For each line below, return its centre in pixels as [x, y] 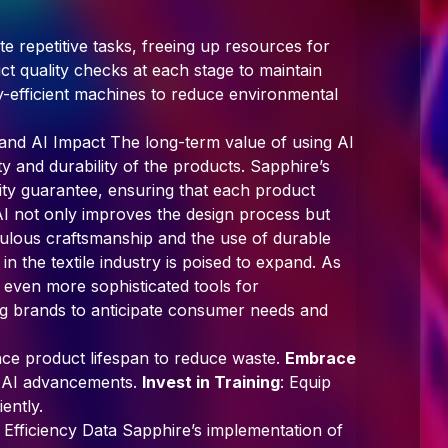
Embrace [320, 358]
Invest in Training [211, 382]
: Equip [305, 382]
